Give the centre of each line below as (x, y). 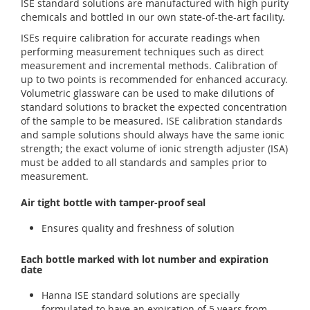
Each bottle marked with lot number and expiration (145, 259)
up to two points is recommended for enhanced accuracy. (154, 79)
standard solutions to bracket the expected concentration (154, 107)
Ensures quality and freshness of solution (138, 228)
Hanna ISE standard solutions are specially (140, 295)
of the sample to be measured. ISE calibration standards (152, 120)
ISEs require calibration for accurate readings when (140, 37)
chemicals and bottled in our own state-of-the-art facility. (153, 17)
